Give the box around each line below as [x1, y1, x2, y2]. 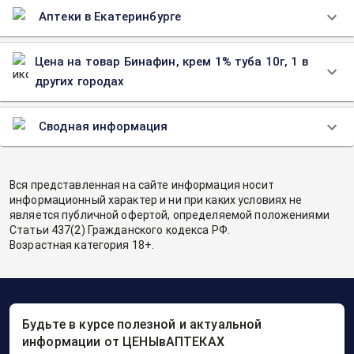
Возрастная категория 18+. [9, 239, 155, 251]
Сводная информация [39, 119, 168, 134]
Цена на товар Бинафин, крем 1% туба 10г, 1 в [34, 55, 308, 69]
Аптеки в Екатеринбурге [39, 9, 182, 24]
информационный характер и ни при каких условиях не [9, 194, 303, 206]
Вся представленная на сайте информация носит [9, 179, 274, 191]
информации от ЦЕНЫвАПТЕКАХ [22, 334, 224, 349]
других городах [34, 74, 125, 88]
